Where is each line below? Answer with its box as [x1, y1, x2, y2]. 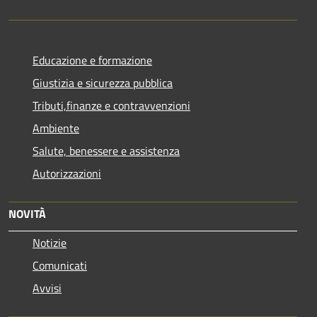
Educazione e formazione [33, 52, 152, 69]
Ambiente [33, 120, 79, 137]
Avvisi [33, 279, 62, 297]
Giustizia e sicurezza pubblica [33, 74, 173, 92]
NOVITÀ [8, 205, 46, 223]
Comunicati [33, 257, 87, 275]
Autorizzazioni [33, 165, 101, 183]
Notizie [33, 234, 67, 252]
